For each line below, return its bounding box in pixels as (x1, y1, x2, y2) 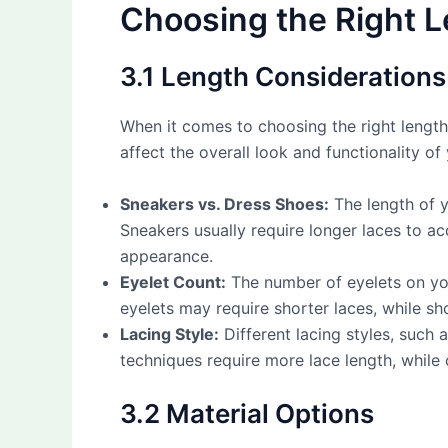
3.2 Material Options (120, 397, 374, 429)
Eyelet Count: (120, 271, 226, 292)
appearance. (120, 245, 213, 266)
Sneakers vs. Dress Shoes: (120, 193, 329, 214)
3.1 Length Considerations (120, 61, 446, 93)
